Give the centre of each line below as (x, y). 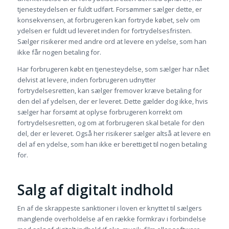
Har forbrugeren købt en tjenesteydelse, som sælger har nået (113, 69)
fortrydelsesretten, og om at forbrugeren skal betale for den (111, 122)
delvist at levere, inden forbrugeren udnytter (86, 79)
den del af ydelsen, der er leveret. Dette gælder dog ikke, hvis (112, 101)
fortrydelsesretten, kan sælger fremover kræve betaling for (109, 90)
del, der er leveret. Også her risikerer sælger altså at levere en (114, 133)
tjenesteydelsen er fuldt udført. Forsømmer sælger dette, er (109, 9)
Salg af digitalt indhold (95, 189)
